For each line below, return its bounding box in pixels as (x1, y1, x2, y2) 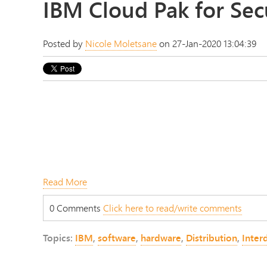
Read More (43, 174, 87, 188)
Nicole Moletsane (85, 36, 157, 51)
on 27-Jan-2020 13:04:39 (157, 36, 256, 51)
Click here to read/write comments (103, 200, 242, 215)
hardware (141, 230, 181, 245)
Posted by (43, 36, 85, 51)
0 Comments (49, 200, 103, 215)
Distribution (186, 230, 237, 245)
